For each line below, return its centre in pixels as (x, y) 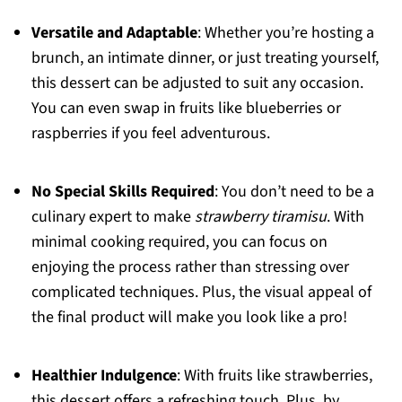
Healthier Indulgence (104, 376)
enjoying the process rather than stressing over (190, 267)
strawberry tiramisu (260, 217)
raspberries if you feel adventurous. (150, 133)
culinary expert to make (113, 217)
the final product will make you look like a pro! (189, 317)
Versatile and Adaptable (114, 33)
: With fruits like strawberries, (274, 376)
